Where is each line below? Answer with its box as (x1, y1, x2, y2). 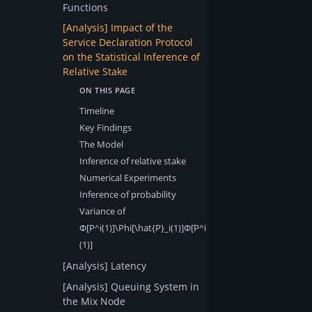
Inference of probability (79, 187, 176, 201)
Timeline (79, 104, 114, 117)
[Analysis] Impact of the (63, 21, 173, 35)
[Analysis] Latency (63, 259, 146, 273)
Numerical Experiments (79, 171, 176, 184)
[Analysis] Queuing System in (63, 279, 199, 293)
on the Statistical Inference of (63, 50, 200, 64)
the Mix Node (63, 294, 125, 308)
